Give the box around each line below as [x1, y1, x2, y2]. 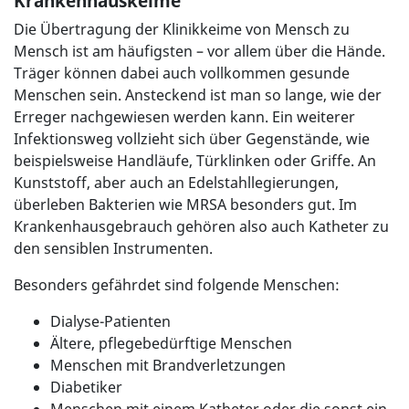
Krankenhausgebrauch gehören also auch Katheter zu [14, 216, 389, 237]
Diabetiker [50, 377, 122, 398]
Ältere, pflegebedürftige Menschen [50, 333, 292, 354]
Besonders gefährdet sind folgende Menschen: [14, 275, 340, 296]
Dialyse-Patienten [50, 311, 171, 332]
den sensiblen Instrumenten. [14, 238, 216, 259]
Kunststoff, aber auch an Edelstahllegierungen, [14, 173, 339, 194]
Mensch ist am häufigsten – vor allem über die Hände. [14, 41, 385, 62]
